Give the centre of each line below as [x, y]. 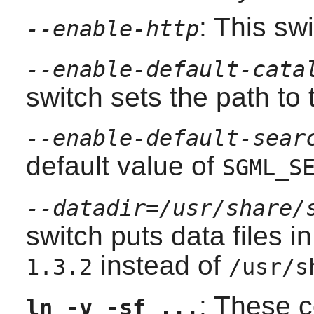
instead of [160, 265]
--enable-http [112, 28]
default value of [124, 165]
